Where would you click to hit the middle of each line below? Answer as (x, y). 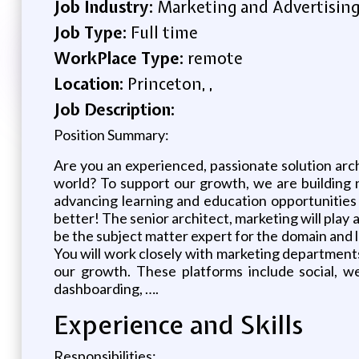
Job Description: (114, 109)
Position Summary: (112, 134)
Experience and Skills (178, 325)
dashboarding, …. (106, 288)
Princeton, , (169, 83)
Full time (164, 32)
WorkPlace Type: (120, 58)
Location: (90, 83)
